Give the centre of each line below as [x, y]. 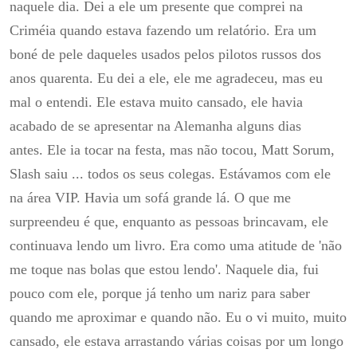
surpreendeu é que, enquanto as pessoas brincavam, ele [169, 222]
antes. [28, 150]
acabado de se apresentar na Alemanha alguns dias [155, 126]
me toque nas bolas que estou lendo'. [118, 270]
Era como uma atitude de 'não [256, 246]
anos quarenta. [53, 78]
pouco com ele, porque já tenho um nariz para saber [160, 294]
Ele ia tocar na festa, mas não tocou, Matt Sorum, [191, 150]
